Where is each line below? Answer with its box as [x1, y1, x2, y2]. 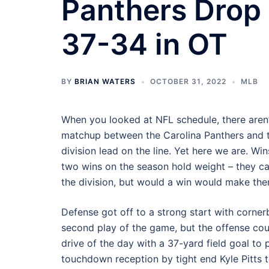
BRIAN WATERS [74, 77, 136, 86]
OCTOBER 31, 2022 [150, 77, 226, 86]
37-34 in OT [61, 26, 228, 62]
